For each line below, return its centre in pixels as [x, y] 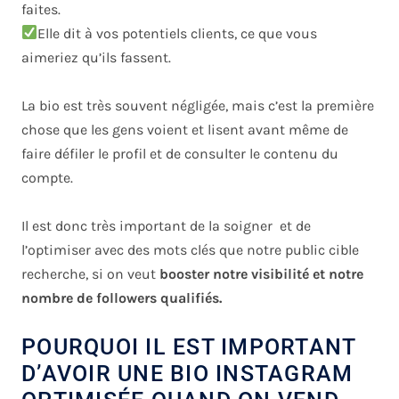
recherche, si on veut [89, 273]
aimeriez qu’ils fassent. [96, 57]
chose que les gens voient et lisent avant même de [185, 129]
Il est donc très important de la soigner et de [166, 225]
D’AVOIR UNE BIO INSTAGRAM [187, 373]
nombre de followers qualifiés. [122, 297]
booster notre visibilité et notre [260, 273]
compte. [47, 177]
